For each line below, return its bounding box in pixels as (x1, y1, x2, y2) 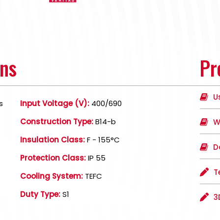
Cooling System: (20, 171, 83, 181)
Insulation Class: (20, 135, 85, 145)
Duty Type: (20, 189, 60, 199)
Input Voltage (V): (20, 98, 89, 109)
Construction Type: (20, 116, 93, 127)
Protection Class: (20, 153, 86, 163)
